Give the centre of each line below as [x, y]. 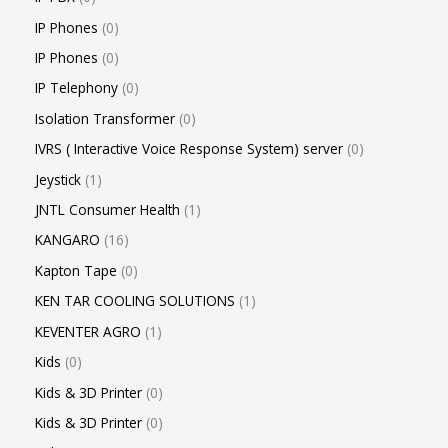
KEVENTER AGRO [88, 331]
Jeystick [58, 179]
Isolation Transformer [105, 118]
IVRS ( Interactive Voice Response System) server [189, 149]
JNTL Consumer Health [107, 210]
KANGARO [67, 240]
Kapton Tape [76, 270]
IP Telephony [76, 88]
